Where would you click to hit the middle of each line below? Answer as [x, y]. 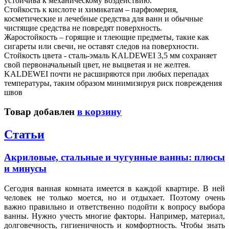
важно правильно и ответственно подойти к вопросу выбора [114, 207]
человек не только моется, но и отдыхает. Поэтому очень [114, 197]
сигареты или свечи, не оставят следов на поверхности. [101, 46]
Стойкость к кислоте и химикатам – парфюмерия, [91, 9]
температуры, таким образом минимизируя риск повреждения [113, 83]
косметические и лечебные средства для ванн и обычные [104, 18]
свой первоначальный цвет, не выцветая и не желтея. [97, 64]
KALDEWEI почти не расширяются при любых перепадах [107, 74]
